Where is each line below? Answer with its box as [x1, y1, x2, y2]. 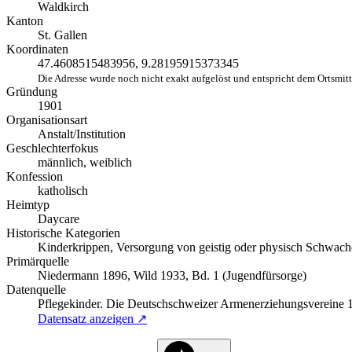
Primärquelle [6, 255, 69, 269]
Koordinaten [6, 42, 68, 57]
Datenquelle [6, 283, 66, 297]
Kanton [6, 14, 43, 28]
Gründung [6, 85, 57, 99]
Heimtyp [6, 198, 49, 212]
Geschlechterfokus [6, 141, 98, 156]
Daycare [38, 212, 79, 226]
